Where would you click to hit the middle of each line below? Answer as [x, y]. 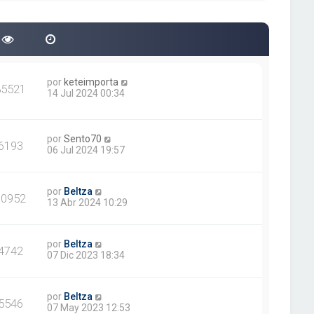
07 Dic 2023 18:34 [86, 255]
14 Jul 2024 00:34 [86, 93]
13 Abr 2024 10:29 [88, 202]
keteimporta [91, 82]
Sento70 [83, 138]
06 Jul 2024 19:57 [86, 150]
